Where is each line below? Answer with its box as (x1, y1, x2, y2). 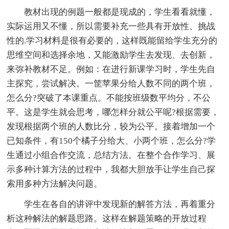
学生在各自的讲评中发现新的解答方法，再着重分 (24, 199, 216, 210)
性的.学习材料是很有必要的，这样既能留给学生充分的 (7, 36, 218, 46)
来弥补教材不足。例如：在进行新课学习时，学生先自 (7, 64, 216, 75)
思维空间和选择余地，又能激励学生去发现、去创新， (7, 50, 216, 60)
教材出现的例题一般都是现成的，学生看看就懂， (24, 7, 216, 17)
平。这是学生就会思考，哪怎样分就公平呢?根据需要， (7, 107, 220, 118)
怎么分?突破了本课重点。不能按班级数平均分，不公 (7, 93, 211, 103)
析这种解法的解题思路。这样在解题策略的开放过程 (7, 214, 207, 224)
